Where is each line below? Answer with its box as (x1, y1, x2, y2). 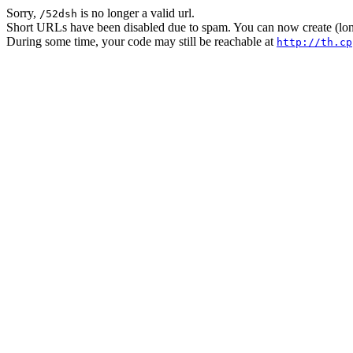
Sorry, (6, 6, 39, 20)
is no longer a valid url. (77, 6, 195, 20)
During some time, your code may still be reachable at (6, 35, 277, 48)
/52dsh (39, 8, 77, 20)
